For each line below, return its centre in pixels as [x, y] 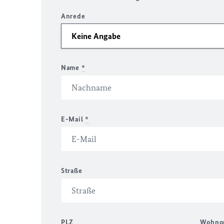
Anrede [73, 16]
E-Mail [73, 119]
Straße [72, 171]
